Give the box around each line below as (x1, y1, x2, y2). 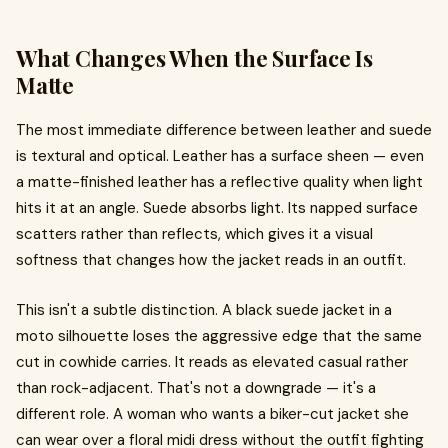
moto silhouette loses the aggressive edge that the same (16, 326, 422, 346)
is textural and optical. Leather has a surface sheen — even (16, 146, 424, 166)
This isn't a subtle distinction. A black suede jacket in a (16, 300, 392, 320)
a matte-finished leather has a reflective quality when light (16, 172, 423, 192)
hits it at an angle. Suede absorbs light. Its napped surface (16, 198, 418, 218)
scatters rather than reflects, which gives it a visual (16, 224, 373, 244)
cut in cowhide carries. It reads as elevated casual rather (16, 352, 408, 372)
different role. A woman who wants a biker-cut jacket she (16, 404, 409, 424)
